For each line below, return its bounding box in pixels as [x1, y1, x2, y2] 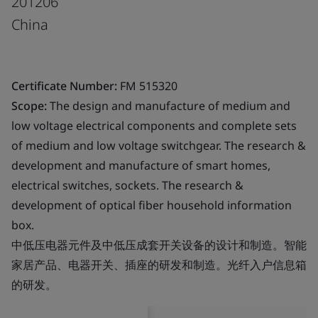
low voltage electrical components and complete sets [11, 117, 297, 133]
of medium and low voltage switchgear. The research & [11, 137, 306, 153]
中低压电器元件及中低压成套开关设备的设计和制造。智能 [11, 236, 307, 253]
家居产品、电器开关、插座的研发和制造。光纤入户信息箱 [11, 256, 307, 273]
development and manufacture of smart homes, [11, 157, 270, 173]
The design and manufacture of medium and [47, 97, 290, 114]
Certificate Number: [11, 77, 117, 94]
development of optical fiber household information [11, 197, 292, 213]
